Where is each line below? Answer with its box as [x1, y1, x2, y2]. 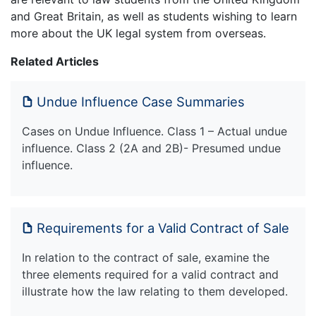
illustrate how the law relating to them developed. [22, 284, 288, 298]
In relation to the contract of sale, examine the [22, 250, 269, 265]
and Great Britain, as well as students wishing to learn [11, 8, 297, 23]
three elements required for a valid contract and [22, 267, 279, 281]
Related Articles [11, 54, 99, 68]
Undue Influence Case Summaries [37, 93, 245, 109]
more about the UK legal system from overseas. [11, 25, 266, 40]
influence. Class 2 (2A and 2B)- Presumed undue [22, 140, 281, 155]
